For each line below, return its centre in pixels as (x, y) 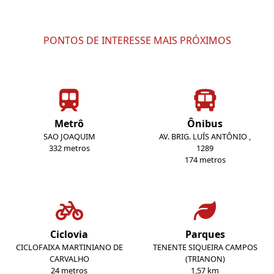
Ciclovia (69, 235)
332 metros (69, 148)
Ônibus (205, 124)
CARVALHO (69, 259)
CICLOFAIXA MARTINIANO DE (69, 247)
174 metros (205, 160)
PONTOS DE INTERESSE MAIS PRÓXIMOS (137, 41)
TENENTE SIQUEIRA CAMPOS (205, 247)
